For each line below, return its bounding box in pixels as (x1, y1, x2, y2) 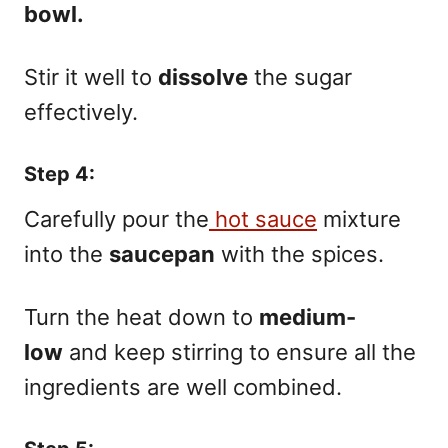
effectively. (24, 98, 138, 125)
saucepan (109, 240, 215, 267)
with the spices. (215, 240, 384, 267)
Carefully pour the (24, 205, 209, 232)
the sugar (248, 63, 352, 90)
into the (24, 240, 109, 267)
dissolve (158, 63, 248, 90)
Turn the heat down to (24, 303, 259, 330)
